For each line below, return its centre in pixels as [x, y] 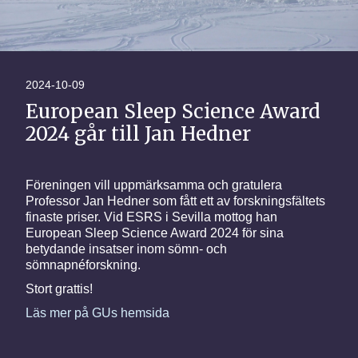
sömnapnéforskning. [83, 265]
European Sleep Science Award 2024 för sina [155, 233]
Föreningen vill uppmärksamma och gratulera [154, 185]
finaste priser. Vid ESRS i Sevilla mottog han [151, 217]
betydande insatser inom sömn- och [126, 249]
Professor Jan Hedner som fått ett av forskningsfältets [175, 201]
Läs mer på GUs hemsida [97, 312]
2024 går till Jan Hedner [138, 134]
